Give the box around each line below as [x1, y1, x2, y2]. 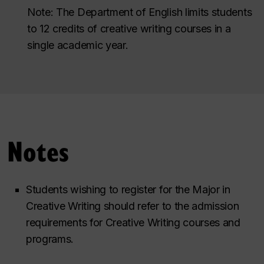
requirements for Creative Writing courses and [26, 216, 240, 229]
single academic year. [27, 39, 128, 51]
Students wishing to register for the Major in [26, 183, 230, 196]
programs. [26, 232, 74, 245]
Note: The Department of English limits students [27, 6, 252, 18]
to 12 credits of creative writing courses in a [27, 22, 231, 35]
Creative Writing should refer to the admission [26, 199, 239, 212]
